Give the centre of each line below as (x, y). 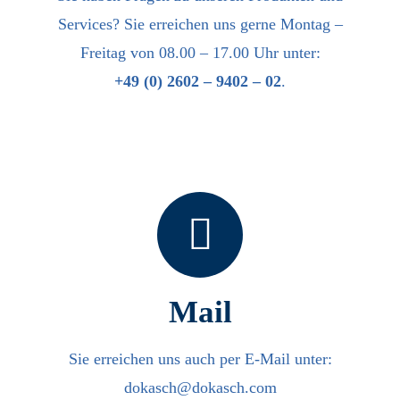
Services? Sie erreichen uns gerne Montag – (200, 24)
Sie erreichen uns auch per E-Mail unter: (200, 358)
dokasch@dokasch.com (200, 387)
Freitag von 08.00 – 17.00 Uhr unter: (200, 52)
